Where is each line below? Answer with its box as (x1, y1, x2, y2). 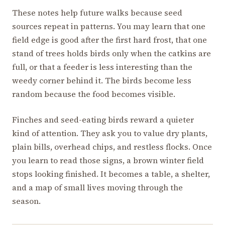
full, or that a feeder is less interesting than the (12, 61, 192, 72)
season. (12, 195, 41, 206)
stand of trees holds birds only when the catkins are (12, 47, 211, 59)
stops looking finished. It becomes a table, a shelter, (12, 168, 210, 179)
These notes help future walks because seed (12, 7, 182, 18)
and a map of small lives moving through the (12, 181, 183, 193)
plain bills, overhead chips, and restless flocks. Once (12, 141, 212, 152)
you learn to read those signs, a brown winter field (12, 154, 204, 166)
